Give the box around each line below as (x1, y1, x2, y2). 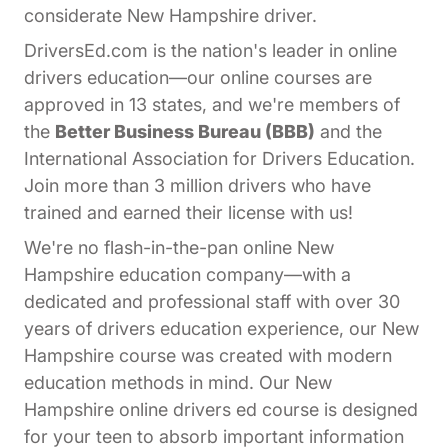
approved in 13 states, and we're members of (24, 94, 400, 116)
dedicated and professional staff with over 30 (24, 291, 400, 313)
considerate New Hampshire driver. (24, 5, 317, 27)
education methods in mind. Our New (24, 372, 332, 394)
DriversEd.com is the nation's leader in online (24, 40, 397, 62)
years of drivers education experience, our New (24, 318, 419, 340)
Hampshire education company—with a (24, 264, 351, 286)
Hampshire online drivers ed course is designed (24, 399, 418, 421)
